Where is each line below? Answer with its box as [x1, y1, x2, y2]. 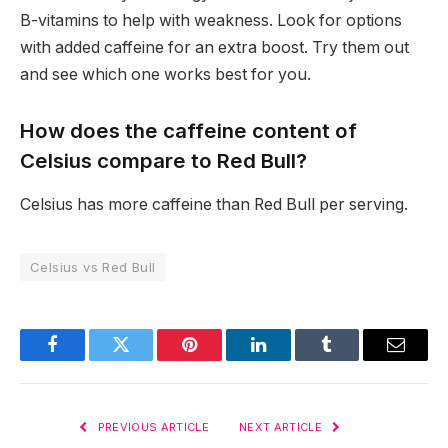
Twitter [119, 350, 172, 369]
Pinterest [188, 350, 252, 369]
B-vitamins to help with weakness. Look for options [20, 11, 402, 31]
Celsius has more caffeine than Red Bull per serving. [20, 195, 408, 215]
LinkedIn [256, 350, 323, 369]
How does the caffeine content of [20, 117, 357, 143]
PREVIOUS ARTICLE [94, 420, 209, 435]
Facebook [50, 350, 121, 369]
